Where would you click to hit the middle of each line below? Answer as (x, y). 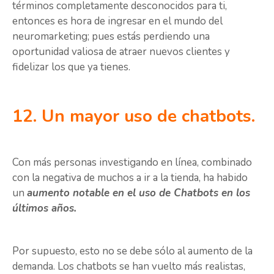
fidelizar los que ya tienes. (72, 67)
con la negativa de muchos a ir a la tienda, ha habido (130, 178)
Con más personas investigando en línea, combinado (132, 163)
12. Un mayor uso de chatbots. (134, 117)
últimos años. (46, 209)
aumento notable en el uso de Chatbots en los (139, 193)
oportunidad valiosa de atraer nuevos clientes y (121, 51)
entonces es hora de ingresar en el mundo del (117, 21)
